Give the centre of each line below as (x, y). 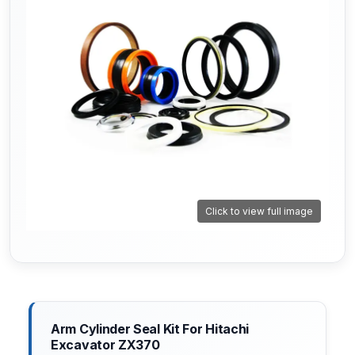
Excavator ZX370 (105, 345)
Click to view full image (259, 212)
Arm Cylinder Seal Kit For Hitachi (150, 329)
